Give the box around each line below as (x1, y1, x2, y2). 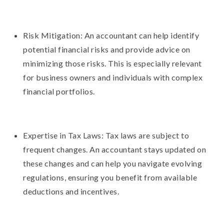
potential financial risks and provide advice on (23, 44, 190, 54)
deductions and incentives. (23, 186, 119, 196)
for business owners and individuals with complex (23, 72, 203, 82)
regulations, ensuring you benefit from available (23, 172, 197, 182)
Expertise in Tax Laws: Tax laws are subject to (23, 130, 189, 140)
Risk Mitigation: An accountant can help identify (23, 30, 199, 40)
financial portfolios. (23, 86, 95, 96)
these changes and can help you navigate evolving (23, 158, 202, 168)
